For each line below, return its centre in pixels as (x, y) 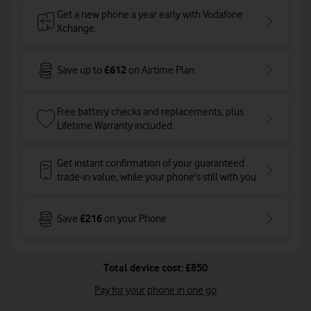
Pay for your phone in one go (155, 290)
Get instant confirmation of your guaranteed (151, 163)
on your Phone (135, 219)
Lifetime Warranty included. (116, 126)
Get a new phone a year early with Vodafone (150, 15)
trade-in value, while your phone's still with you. (158, 177)
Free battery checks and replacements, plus (150, 112)
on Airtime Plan (161, 70)
